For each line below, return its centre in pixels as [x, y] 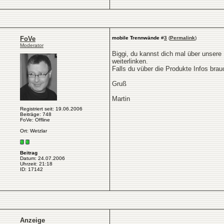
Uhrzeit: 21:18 [36, 164]
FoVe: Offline [35, 120]
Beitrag [29, 153]
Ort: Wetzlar [33, 131]
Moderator [32, 45]
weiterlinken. [130, 61]
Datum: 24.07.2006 [42, 158]
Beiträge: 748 [36, 114]
